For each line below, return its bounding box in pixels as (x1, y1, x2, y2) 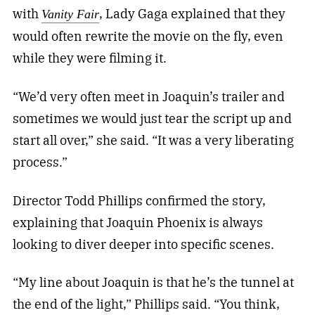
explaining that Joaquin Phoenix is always (12, 214, 263, 231)
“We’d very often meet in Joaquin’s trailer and (12, 88, 285, 105)
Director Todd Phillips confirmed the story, (12, 192, 266, 209)
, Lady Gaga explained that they (98, 5, 285, 22)
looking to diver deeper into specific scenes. (12, 236, 274, 252)
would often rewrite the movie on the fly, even (12, 27, 283, 44)
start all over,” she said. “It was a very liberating (12, 131, 294, 148)
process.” (12, 153, 67, 170)
